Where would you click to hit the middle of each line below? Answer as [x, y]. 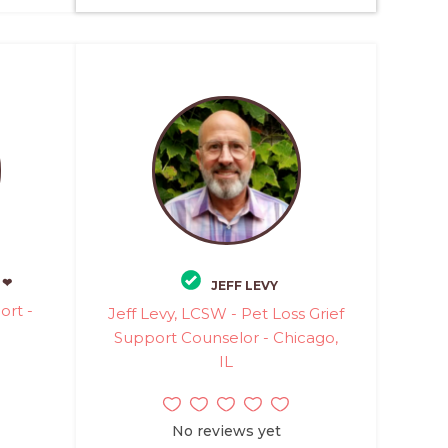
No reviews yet [226, 431]
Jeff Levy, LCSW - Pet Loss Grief [225, 313]
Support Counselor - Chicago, [225, 337]
